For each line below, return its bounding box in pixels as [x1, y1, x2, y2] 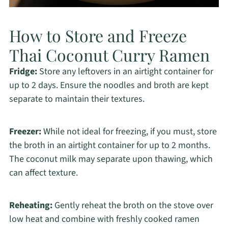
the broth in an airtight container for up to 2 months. [9, 139, 210, 152]
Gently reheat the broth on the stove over [52, 199, 213, 212]
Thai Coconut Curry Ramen [9, 44, 210, 66]
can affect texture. [9, 166, 78, 180]
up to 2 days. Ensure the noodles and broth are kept [9, 79, 209, 92]
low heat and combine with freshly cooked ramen [9, 213, 199, 226]
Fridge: [9, 65, 37, 78]
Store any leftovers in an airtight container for [37, 65, 213, 78]
